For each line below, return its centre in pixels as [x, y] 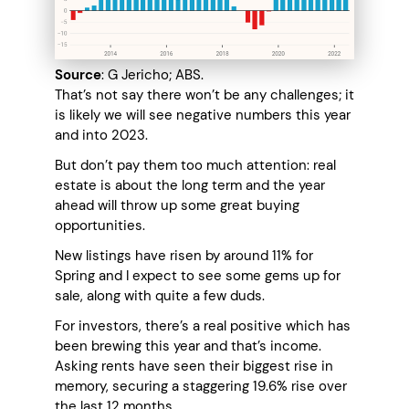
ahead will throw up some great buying [177, 206]
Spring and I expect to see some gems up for [198, 276]
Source [78, 75]
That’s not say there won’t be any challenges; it [204, 95]
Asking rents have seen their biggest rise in [194, 367]
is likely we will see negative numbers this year [203, 115]
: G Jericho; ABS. [152, 75]
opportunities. [102, 226]
